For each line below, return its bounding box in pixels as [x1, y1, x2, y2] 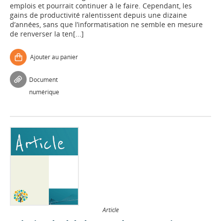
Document [29, 75, 58, 84]
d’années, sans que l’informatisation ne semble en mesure [10, 20, 203, 30]
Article [102, 206, 119, 214]
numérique [29, 88, 59, 97]
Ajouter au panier [30, 53, 78, 62]
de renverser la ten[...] [10, 29, 84, 39]
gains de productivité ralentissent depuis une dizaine [10, 10, 187, 20]
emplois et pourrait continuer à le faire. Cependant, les [10, 1, 192, 11]
